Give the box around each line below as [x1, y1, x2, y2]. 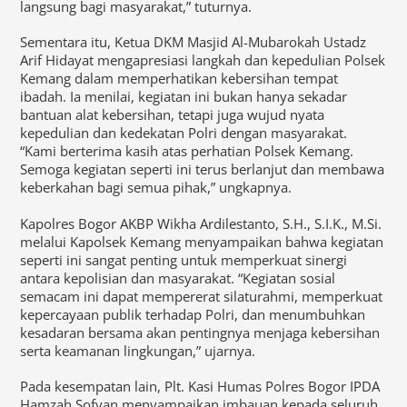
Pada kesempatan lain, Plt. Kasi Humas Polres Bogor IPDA [20, 377, 381, 396]
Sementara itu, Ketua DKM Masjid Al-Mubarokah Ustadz [20, 33, 367, 52]
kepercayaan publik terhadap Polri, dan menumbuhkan [20, 304, 366, 323]
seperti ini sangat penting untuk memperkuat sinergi [20, 250, 348, 269]
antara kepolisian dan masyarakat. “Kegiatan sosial [20, 268, 336, 287]
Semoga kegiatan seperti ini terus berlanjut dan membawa [20, 160, 385, 179]
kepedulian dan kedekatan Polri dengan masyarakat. [20, 124, 348, 143]
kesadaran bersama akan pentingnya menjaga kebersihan [20, 323, 381, 342]
